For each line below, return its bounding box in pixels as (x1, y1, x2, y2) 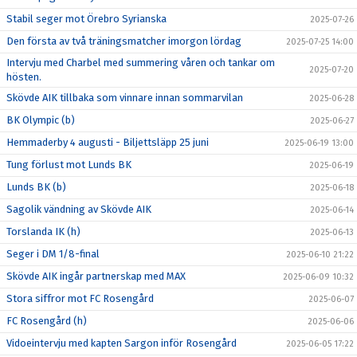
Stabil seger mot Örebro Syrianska (6, 13, 167, 25)
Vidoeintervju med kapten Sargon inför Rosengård (6, 337, 237, 350)
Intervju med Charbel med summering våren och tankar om (6, 57, 275, 69)
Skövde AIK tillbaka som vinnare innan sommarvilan (6, 92, 243, 104)
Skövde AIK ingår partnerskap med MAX (6, 270, 186, 283)
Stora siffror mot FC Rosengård (6, 292, 154, 305)
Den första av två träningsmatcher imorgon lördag (6, 35, 241, 48)
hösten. (6, 71, 41, 84)
